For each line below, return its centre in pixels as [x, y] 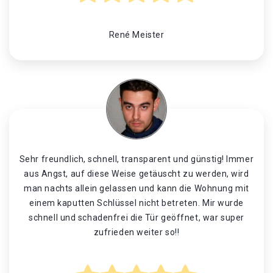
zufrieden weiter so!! [136, 232]
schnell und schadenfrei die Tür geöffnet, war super [136, 218]
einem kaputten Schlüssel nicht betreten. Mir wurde [136, 203]
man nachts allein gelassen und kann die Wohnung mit [136, 188]
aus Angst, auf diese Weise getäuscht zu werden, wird [136, 174]
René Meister [136, 35]
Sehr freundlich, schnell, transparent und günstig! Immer [136, 159]
